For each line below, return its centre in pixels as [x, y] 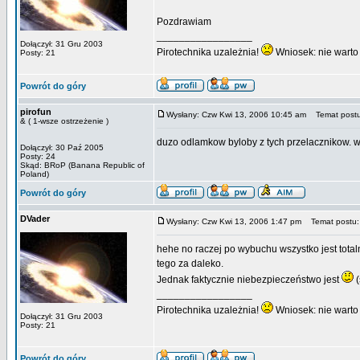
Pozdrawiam [184, 22]
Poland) [35, 174]
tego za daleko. [190, 264]
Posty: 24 [38, 156]
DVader [35, 219]
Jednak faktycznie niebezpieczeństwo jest [249, 280]
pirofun [36, 112]
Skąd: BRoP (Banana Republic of [82, 165]
